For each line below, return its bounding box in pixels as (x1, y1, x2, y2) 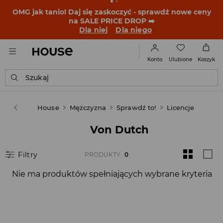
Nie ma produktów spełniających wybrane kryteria (12, 169, 213, 179)
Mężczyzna (69, 104, 106, 111)
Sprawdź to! (116, 104, 156, 111)
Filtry (18, 150, 38, 159)
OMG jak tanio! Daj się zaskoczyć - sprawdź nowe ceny (12, 7, 211, 16)
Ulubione (169, 56, 192, 63)
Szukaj (25, 73, 49, 82)
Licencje (166, 104, 195, 111)
